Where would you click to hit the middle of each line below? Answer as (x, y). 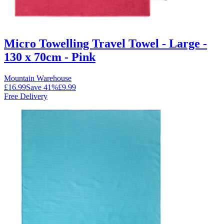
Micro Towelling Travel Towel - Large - (105, 43)
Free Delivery (26, 96)
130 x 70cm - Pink (50, 57)
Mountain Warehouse (38, 78)
